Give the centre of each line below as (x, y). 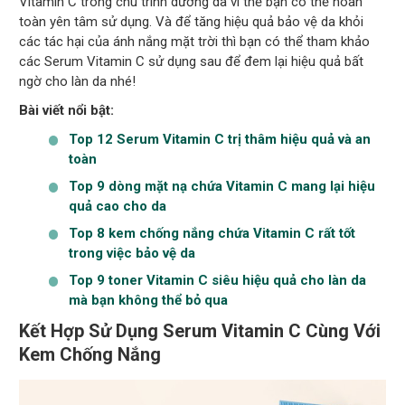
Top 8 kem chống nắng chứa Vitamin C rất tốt (212, 233)
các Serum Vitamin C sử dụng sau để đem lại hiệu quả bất (192, 61)
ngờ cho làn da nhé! (78, 81)
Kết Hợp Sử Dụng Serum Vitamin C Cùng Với (200, 330)
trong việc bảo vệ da (132, 253)
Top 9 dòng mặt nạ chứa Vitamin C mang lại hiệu (222, 186)
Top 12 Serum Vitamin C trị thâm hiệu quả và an (220, 139)
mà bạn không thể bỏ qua (149, 300)
